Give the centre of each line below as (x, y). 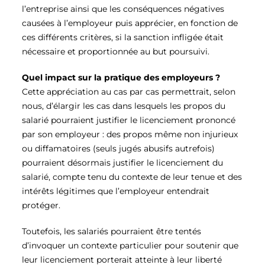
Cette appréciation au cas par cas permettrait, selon (129, 92)
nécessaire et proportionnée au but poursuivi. (116, 52)
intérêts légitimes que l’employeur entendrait (116, 191)
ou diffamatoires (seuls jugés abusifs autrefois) (118, 149)
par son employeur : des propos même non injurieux (130, 135)
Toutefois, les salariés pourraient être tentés (112, 232)
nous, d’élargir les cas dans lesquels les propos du (124, 106)
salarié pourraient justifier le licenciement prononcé (129, 120)
